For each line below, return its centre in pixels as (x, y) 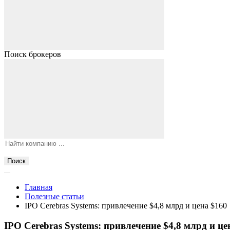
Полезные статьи (54, 196)
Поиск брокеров (33, 54)
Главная (39, 187)
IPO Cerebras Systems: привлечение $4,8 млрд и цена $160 (126, 206)
